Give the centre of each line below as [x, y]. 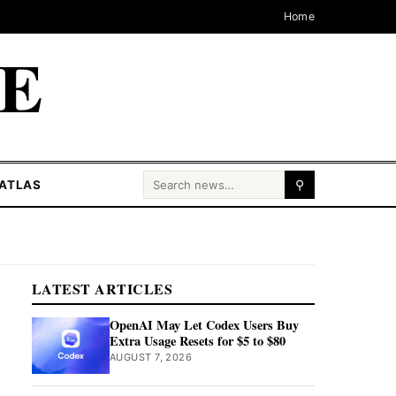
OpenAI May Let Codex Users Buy [204, 325]
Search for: [177, 182]
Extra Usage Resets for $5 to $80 [198, 341]
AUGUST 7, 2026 [151, 357]
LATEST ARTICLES [103, 289]
